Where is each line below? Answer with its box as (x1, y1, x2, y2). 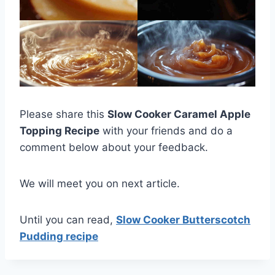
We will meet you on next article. (20, 177, 180, 190)
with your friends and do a (99, 124, 233, 137)
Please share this (20, 107, 107, 120)
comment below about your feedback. (20, 141, 208, 153)
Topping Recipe (20, 124, 99, 137)
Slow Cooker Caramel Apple (107, 107, 250, 120)
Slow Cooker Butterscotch (116, 213, 250, 226)
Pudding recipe (20, 230, 98, 242)
